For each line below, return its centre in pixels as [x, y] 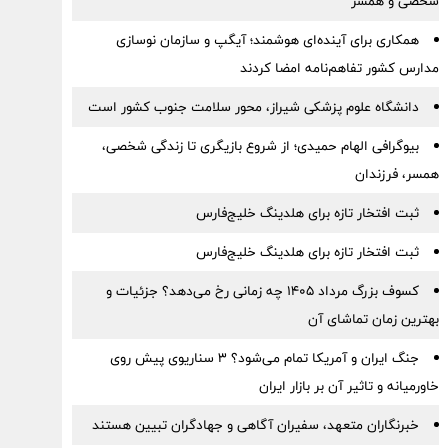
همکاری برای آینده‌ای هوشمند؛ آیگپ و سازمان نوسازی [267, 40]
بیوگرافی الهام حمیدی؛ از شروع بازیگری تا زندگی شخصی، [260, 146]
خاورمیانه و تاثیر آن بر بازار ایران [348, 386]
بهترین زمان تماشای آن [373, 319]
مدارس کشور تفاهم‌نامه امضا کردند [339, 68]
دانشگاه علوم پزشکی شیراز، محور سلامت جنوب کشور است [253, 107]
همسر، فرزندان [396, 174]
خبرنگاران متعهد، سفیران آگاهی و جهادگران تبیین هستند [255, 425]
